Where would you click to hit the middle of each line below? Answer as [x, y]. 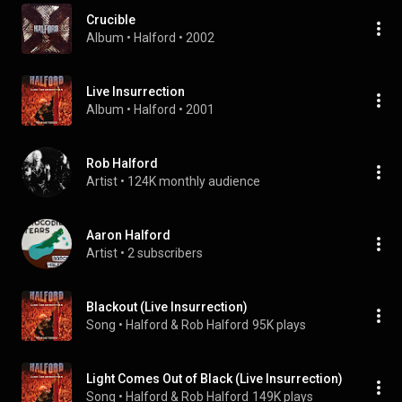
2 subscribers [165, 253]
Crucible [111, 20]
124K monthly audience [194, 181]
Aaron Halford [128, 235]
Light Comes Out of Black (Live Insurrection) [214, 379]
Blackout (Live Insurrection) [167, 307]
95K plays [279, 325]
